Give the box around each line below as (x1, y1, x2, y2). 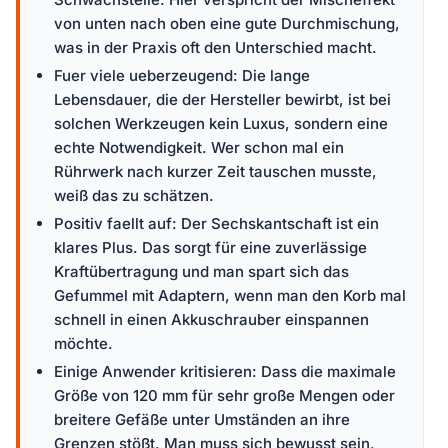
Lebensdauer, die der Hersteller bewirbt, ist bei (54, 89, 391, 109)
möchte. (54, 333, 113, 353)
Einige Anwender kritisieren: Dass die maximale (54, 361, 396, 381)
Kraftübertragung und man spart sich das (54, 261, 349, 281)
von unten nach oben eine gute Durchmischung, (54, 13, 400, 33)
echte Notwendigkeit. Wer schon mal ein (54, 137, 344, 157)
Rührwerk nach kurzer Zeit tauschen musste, (54, 161, 377, 181)
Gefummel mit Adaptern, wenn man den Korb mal (54, 285, 406, 305)
